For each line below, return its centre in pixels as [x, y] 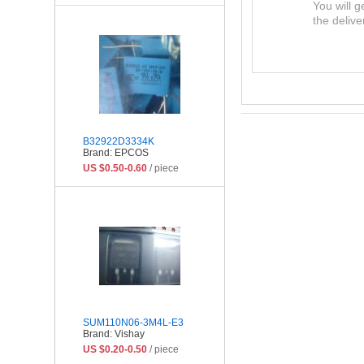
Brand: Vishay [114, 334]
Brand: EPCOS [116, 152]
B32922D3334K [119, 141]
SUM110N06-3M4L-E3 [133, 322]
